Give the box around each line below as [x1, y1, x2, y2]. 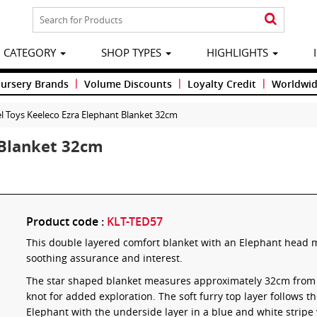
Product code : [26, 213, 107, 229]
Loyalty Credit [188, 76, 256, 91]
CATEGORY [3, 45, 59, 59]
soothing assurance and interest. [26, 250, 183, 265]
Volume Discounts [84, 76, 172, 91]
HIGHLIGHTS [206, 45, 271, 59]
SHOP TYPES [100, 45, 164, 59]
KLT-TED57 [107, 213, 163, 229]
